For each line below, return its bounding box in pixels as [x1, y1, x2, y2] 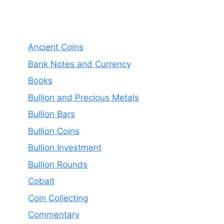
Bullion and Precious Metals [28, 92, 139, 102]
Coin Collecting [28, 192, 88, 203]
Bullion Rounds [28, 159, 87, 169]
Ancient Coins [28, 42, 83, 52]
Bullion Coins [28, 125, 79, 136]
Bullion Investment [28, 142, 101, 152]
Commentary [28, 209, 79, 219]
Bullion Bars [28, 109, 75, 119]
